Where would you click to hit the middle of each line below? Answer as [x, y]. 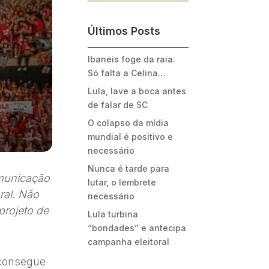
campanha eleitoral [128, 241]
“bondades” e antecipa [137, 228]
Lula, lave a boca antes [137, 91]
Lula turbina [113, 214]
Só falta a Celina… [126, 73]
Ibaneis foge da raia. [131, 59]
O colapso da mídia [128, 122]
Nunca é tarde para [128, 168]
